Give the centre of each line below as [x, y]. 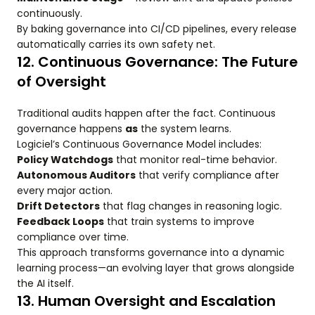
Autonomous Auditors [76, 175]
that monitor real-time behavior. [195, 160]
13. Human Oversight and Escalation [146, 301]
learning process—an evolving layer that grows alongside [156, 268]
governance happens [71, 129]
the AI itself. [45, 284]
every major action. [65, 191]
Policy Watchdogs [65, 160]
